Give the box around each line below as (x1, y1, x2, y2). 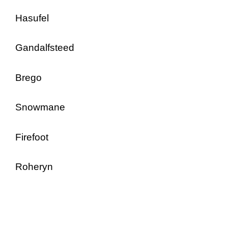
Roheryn (15, 161, 53, 172)
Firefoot (15, 131, 48, 142)
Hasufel (15, 12, 49, 23)
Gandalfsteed (15, 42, 74, 53)
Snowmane (15, 102, 65, 112)
